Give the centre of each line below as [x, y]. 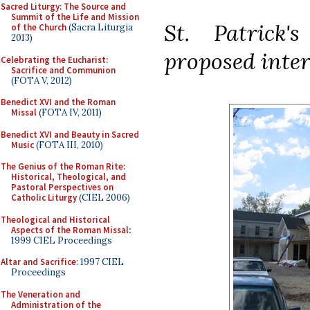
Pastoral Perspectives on [62, 187]
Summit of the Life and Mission [75, 17]
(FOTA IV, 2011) [69, 112]
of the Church [39, 27]
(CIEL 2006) [103, 198]
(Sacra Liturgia [100, 27]
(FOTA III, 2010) [69, 145]
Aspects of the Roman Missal [70, 230]
